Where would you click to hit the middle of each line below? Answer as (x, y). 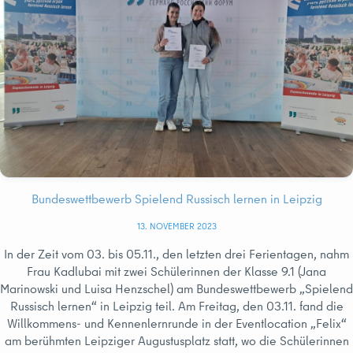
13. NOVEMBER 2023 (176, 226)
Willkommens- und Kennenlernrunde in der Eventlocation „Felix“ (176, 323)
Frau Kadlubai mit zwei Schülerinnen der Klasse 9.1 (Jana (176, 271)
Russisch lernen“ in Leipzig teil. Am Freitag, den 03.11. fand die (176, 305)
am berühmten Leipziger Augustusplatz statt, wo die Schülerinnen (176, 340)
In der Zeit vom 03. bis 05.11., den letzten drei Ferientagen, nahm (176, 253)
